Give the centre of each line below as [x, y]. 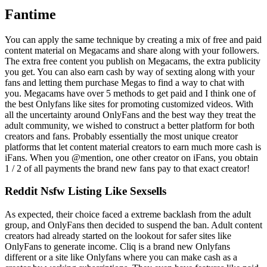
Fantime [30, 14]
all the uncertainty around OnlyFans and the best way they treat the [130, 114]
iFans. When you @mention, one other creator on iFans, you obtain [131, 157]
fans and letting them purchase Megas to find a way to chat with [125, 82]
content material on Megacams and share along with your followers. [132, 50]
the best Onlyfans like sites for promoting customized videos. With [129, 104]
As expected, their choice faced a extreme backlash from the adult [128, 215]
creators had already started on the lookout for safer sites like [118, 236]
